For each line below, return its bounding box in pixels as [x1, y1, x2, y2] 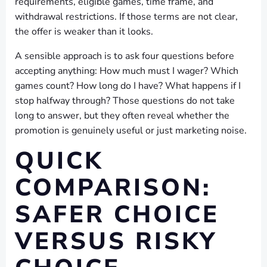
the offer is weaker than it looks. [15, 25, 153, 38]
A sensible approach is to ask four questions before [15, 49, 234, 63]
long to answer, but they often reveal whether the [15, 109, 229, 122]
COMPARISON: [15, 172, 211, 204]
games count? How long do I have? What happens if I [15, 79, 241, 92]
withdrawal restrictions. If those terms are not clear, [15, 10, 238, 23]
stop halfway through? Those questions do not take [15, 94, 235, 107]
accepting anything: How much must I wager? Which [15, 64, 238, 77]
